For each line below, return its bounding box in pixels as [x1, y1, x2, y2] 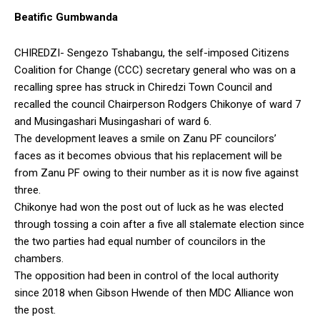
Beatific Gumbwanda [14, 10, 118, 24]
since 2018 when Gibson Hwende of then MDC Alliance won [14, 286, 294, 299]
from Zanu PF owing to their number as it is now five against [14, 166, 299, 179]
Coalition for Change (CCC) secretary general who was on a [14, 63, 296, 76]
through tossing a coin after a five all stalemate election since [14, 217, 304, 231]
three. [14, 183, 41, 196]
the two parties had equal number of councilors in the [14, 234, 266, 248]
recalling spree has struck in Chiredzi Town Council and [14, 80, 272, 94]
